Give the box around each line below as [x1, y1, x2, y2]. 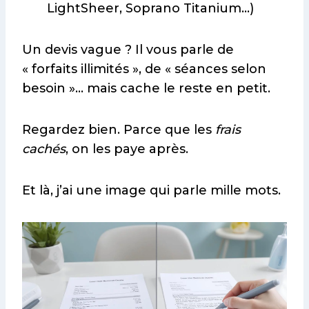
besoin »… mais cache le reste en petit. [22, 80, 270, 96]
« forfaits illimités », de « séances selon [22, 61, 266, 77]
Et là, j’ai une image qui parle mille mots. [22, 182, 281, 198]
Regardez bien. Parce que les [22, 121, 215, 137]
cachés [22, 141, 66, 157]
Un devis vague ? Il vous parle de [22, 41, 234, 57]
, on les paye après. [66, 141, 188, 157]
